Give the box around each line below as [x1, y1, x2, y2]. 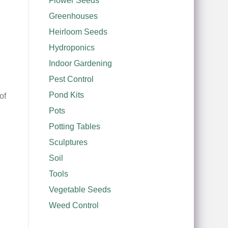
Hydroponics [48, 43, 95, 52]
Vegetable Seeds [48, 185, 111, 194]
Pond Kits [48, 91, 84, 99]
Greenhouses [48, 12, 98, 20]
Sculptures [48, 138, 88, 147]
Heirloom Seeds [48, 27, 107, 36]
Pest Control [48, 75, 94, 83]
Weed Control [48, 201, 99, 210]
